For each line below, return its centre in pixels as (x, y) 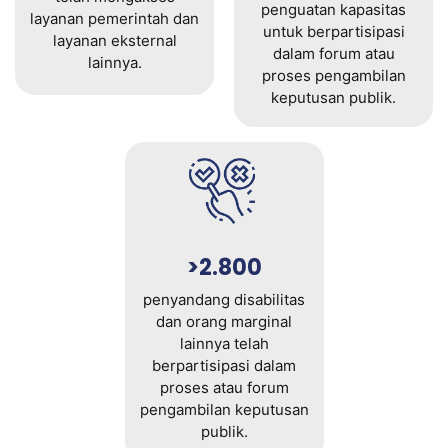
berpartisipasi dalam (224, 365)
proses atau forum (224, 387)
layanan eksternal (114, 41)
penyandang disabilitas (224, 299)
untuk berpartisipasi (333, 31)
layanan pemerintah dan (114, 19)
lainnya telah (224, 343)
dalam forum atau (333, 53)
